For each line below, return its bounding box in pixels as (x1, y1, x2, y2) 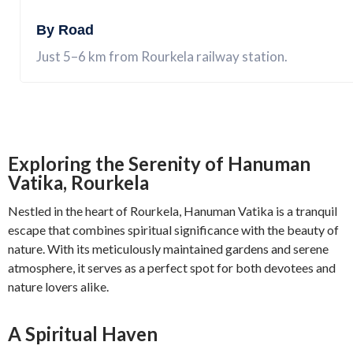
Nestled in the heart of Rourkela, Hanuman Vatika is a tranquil (8, 203, 337, 218)
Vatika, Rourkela (8, 171, 149, 194)
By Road (36, 22, 94, 38)
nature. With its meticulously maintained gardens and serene (8, 241, 329, 256)
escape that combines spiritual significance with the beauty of (8, 222, 339, 237)
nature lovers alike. (8, 279, 109, 294)
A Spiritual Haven (8, 322, 158, 345)
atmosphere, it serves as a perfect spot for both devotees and (8, 260, 336, 275)
